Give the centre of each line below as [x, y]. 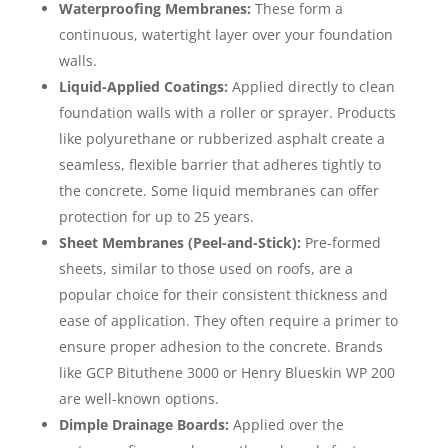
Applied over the [286, 424]
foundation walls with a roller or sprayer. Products [227, 112]
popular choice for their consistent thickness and [223, 294]
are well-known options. [138, 398]
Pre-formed [340, 242]
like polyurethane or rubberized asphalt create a [221, 138]
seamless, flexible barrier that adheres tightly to [219, 164]
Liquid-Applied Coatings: [143, 86]
